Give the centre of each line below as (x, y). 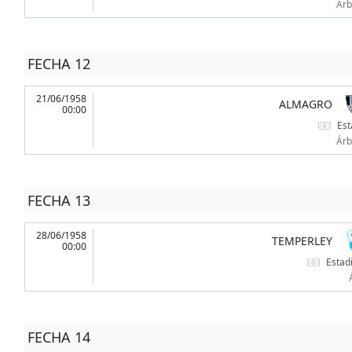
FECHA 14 (59, 337)
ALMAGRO (305, 104)
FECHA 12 (59, 64)
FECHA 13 (59, 201)
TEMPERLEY (302, 241)
